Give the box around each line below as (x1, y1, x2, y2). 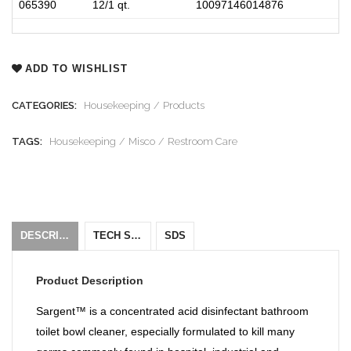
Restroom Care (168, 136, 237, 148)
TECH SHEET (131, 230, 141, 242)
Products (163, 100, 204, 112)
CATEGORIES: (12, 100, 77, 112)
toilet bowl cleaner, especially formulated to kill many (36, 325, 295, 338)
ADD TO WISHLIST (25, 63, 128, 75)
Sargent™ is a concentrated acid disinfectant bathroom (36, 305, 309, 318)
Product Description (36, 274, 143, 288)
